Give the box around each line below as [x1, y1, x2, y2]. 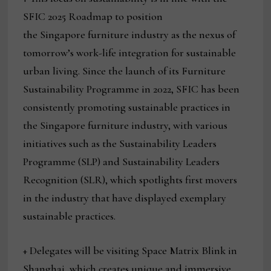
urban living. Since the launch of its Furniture [23, 64, 226, 78]
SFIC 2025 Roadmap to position [23, 10, 163, 24]
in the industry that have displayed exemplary [23, 191, 227, 205]
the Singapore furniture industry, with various [23, 119, 228, 132]
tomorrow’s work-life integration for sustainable [23, 46, 237, 60]
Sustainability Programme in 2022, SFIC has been [23, 82, 240, 96]
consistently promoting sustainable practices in [23, 100, 231, 114]
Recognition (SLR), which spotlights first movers [23, 173, 238, 187]
